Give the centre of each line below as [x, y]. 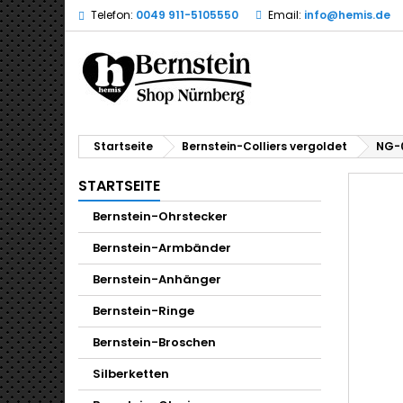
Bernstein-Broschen [154, 342]
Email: [285, 15]
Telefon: [112, 15]
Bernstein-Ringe [143, 311]
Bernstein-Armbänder [162, 248]
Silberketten [131, 374]
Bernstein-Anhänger [157, 279]
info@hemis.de [347, 15]
